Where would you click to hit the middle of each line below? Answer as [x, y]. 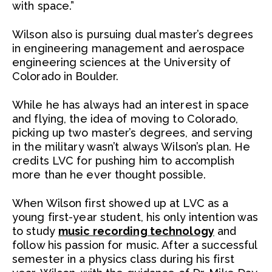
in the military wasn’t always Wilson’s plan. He [131, 147]
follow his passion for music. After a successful [135, 245]
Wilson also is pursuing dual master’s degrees [133, 34]
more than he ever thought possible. [109, 175]
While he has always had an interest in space [131, 105]
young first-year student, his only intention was [135, 217]
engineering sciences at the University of [122, 62]
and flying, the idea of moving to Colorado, [125, 119]
